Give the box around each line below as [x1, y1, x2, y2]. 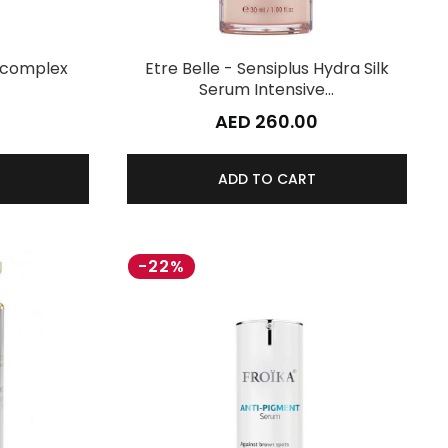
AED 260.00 [215, 108, 319, 134]
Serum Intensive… [199, 77, 335, 101]
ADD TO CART [217, 168, 316, 189]
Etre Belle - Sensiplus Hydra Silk [144, 56, 389, 80]
